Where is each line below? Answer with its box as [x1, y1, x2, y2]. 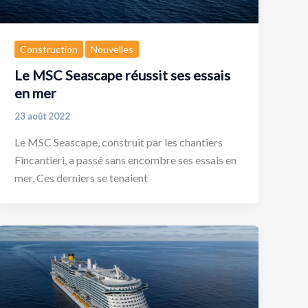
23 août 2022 [14, 111, 71, 122]
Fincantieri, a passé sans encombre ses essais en [14, 153, 237, 166]
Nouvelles [91, 43, 134, 55]
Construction [20, 43, 78, 55]
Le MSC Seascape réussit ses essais [14, 67, 231, 84]
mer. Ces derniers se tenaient [14, 171, 148, 184]
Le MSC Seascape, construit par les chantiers [14, 135, 223, 148]
